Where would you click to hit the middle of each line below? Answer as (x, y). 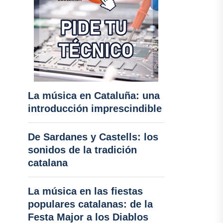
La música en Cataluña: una (94, 96)
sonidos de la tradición (82, 150)
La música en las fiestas (85, 191)
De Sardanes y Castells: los (93, 137)
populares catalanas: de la (90, 204)
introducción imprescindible (95, 109)
